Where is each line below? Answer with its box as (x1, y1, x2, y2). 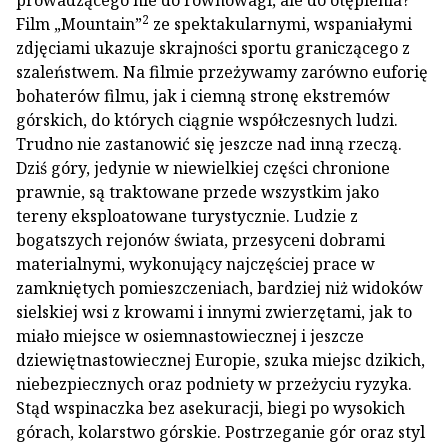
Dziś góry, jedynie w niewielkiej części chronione (16, 157, 390, 179)
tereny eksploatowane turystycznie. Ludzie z (16, 205, 358, 227)
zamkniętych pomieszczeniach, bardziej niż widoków (16, 277, 423, 299)
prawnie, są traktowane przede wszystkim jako (16, 181, 379, 203)
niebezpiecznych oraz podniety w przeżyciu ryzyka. (16, 373, 412, 395)
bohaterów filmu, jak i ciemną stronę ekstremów (16, 85, 390, 107)
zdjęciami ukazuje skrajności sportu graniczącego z (16, 37, 410, 59)
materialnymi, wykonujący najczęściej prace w (16, 253, 375, 275)
